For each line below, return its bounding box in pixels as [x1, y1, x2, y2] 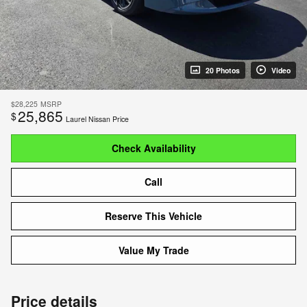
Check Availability [111, 140, 196, 155]
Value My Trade [118, 243, 189, 257]
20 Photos [206, 64, 240, 75]
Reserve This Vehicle [105, 208, 202, 223]
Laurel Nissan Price [66, 113, 129, 124]
